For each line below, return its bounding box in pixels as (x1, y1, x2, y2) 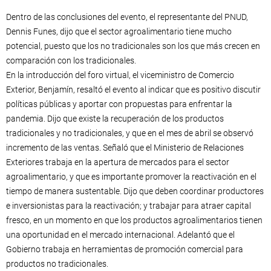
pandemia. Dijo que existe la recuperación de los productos (6, 114, 224, 123)
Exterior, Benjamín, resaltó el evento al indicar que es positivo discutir (6, 85, 261, 94)
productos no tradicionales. (6, 259, 108, 269)
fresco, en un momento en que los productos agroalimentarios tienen (6, 215, 263, 225)
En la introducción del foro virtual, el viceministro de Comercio (6, 70, 234, 80)
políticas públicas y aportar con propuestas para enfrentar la (6, 99, 232, 109)
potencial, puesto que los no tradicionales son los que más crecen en (6, 41, 260, 51)
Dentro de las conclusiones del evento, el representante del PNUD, (6, 12, 248, 22)
